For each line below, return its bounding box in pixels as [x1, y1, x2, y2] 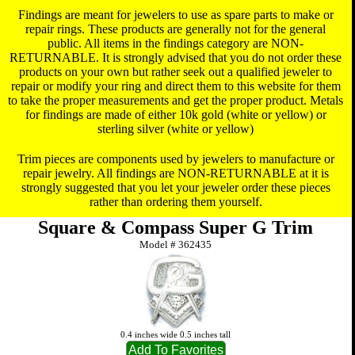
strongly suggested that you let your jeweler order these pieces [21, 181, 330, 194]
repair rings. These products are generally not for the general [25, 22, 326, 36]
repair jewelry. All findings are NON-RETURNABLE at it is [22, 166, 329, 180]
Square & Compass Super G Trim [38, 217, 314, 238]
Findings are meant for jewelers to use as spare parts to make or [17, 8, 334, 21]
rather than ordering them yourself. [89, 195, 262, 208]
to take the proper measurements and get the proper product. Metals [8, 94, 344, 107]
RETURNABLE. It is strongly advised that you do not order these [10, 51, 342, 64]
